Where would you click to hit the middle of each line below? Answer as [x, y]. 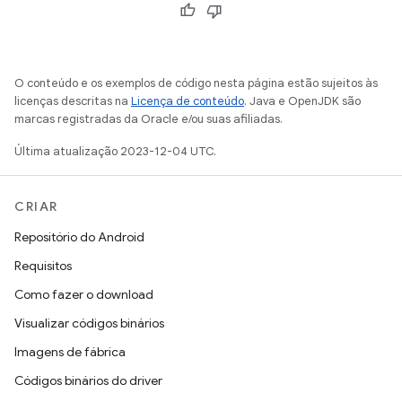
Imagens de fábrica [70, 352]
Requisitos [43, 266]
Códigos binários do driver [88, 380]
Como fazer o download [84, 294]
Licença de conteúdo [188, 101]
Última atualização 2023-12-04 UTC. [115, 151]
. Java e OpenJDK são [302, 101]
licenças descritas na [73, 101]
